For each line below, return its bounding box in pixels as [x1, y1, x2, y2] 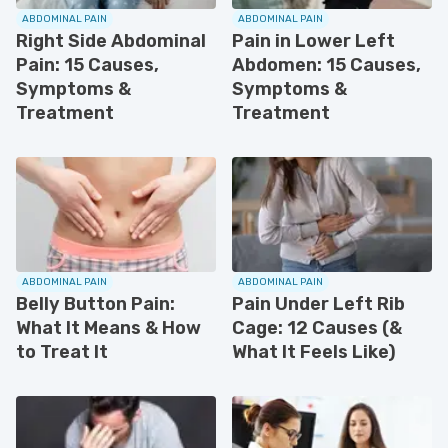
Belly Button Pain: [16, 292, 175, 315]
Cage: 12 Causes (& [232, 316, 402, 339]
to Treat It [16, 340, 108, 363]
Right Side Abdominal [16, 29, 206, 52]
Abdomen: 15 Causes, [232, 53, 421, 76]
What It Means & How [16, 316, 201, 339]
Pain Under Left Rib [232, 292, 405, 315]
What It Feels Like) [232, 340, 396, 363]
